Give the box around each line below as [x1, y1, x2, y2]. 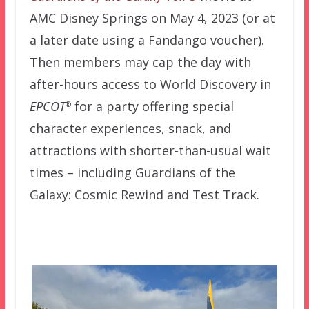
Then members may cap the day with [29, 53, 251, 70]
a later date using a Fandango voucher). [29, 31, 264, 48]
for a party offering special [70, 97, 234, 114]
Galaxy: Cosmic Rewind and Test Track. [29, 186, 259, 203]
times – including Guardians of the [29, 163, 235, 181]
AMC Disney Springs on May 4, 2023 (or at [29, 9, 275, 26]
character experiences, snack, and [29, 119, 231, 137]
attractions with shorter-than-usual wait [29, 141, 271, 159]
